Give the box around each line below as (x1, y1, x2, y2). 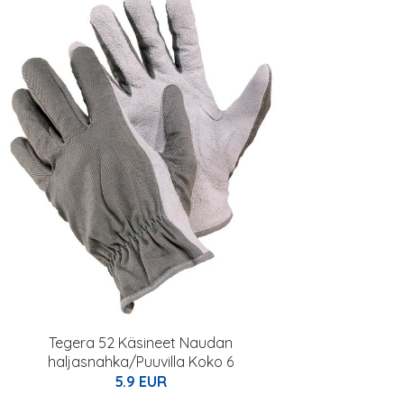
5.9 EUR (115, 372, 167, 390)
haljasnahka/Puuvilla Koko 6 (48, 353, 234, 371)
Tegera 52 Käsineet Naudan (49, 334, 233, 352)
